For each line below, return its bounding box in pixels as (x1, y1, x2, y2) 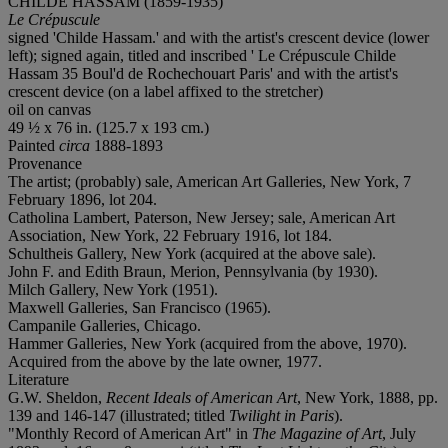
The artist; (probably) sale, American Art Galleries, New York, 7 (8, 172, 411, 190)
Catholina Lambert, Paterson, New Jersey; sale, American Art (8, 208, 395, 226)
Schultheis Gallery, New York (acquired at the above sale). (8, 244, 376, 262)
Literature (8, 370, 69, 388)
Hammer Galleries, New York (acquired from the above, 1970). (8, 334, 407, 352)
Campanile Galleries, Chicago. (8, 316, 201, 334)
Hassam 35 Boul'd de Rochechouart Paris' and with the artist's (8, 64, 398, 82)
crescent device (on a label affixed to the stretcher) (8, 82, 323, 100)
